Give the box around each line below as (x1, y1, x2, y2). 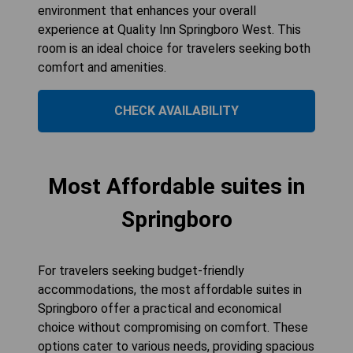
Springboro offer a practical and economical (38, 300, 281, 316)
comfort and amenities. (38, 59, 166, 75)
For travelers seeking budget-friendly (38, 262, 244, 278)
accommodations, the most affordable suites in (38, 281, 302, 297)
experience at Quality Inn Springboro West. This (38, 21, 301, 37)
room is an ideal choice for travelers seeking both (38, 40, 310, 56)
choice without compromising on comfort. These (38, 319, 308, 335)
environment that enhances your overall (38, 2, 256, 18)
